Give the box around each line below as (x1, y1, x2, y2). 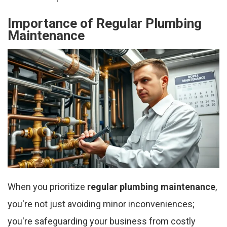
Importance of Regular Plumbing (8, 16, 202, 31)
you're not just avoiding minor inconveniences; (8, 199, 195, 210)
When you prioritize (8, 181, 87, 193)
